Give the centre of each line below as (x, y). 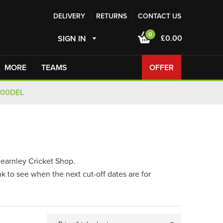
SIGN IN (72, 39)
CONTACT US (159, 16)
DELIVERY (69, 16)
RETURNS (111, 16)
